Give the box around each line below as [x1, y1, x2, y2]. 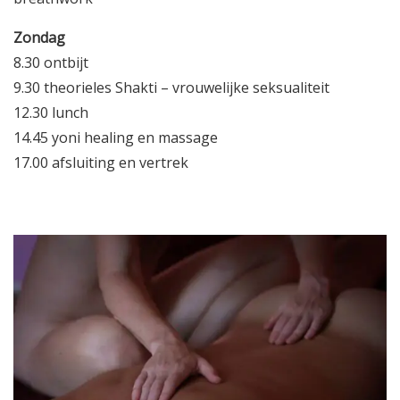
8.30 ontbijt [13, 52, 88, 72]
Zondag [13, 27, 65, 47]
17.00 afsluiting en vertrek [13, 152, 188, 172]
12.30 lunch [13, 102, 88, 122]
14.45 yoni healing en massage [13, 127, 218, 147]
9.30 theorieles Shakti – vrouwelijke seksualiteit [13, 77, 329, 97]
